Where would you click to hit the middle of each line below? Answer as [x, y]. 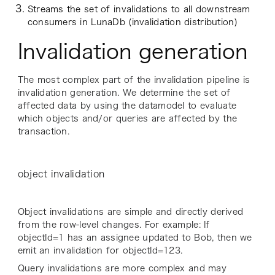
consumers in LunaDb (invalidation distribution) [132, 22]
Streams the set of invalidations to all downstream [139, 10]
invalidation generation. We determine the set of [124, 93]
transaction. [45, 132]
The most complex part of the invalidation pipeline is [134, 80]
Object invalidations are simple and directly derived [130, 212]
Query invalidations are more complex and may [122, 269]
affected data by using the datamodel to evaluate [127, 106]
